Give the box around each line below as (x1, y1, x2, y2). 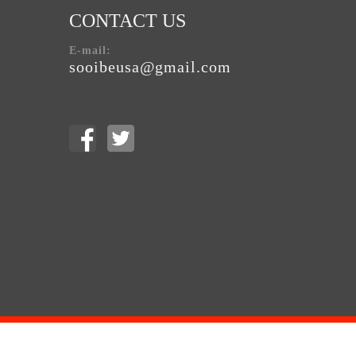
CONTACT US (69, 11, 186, 32)
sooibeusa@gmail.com (69, 59, 231, 76)
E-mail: (69, 44, 111, 57)
